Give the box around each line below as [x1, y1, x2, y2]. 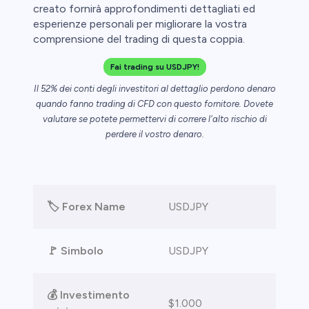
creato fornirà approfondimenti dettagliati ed [33, 2, 255, 16]
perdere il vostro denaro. [105, 129, 204, 140]
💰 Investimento [47, 288, 130, 302]
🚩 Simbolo [47, 244, 103, 258]
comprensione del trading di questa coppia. [33, 32, 245, 46]
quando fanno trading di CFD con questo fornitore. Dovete [36, 99, 273, 110]
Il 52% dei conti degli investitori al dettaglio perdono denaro [33, 83, 276, 94]
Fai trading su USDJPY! [110, 62, 199, 72]
